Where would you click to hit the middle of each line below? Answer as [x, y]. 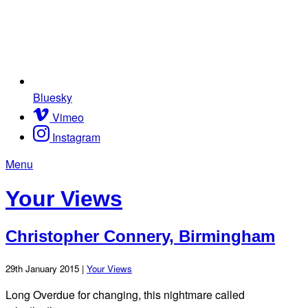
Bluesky [53, 97]
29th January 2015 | [46, 268]
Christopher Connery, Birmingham [140, 236]
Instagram [76, 137]
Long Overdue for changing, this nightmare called [125, 294]
